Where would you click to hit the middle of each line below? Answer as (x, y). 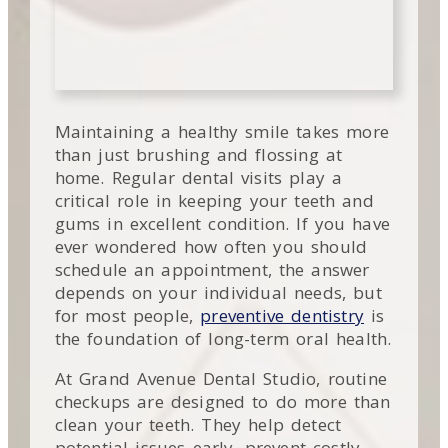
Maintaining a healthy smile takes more (221, 131)
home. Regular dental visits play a (198, 177)
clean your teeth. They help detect (198, 424)
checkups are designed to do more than (222, 401)
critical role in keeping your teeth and (214, 200)
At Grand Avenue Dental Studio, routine (220, 378)
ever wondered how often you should (211, 246)
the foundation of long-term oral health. (223, 338)
